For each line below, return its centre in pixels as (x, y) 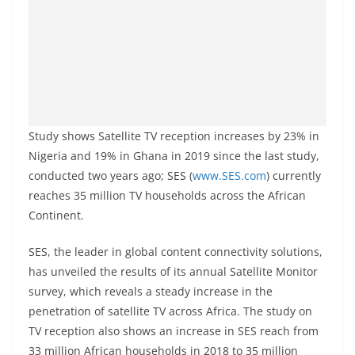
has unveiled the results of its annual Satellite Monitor (173, 271)
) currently (294, 176)
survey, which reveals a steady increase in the (151, 291)
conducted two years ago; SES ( (111, 176)
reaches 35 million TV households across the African (167, 195)
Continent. (56, 215)
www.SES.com (229, 176)
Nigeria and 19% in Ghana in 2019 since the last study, (174, 156)
